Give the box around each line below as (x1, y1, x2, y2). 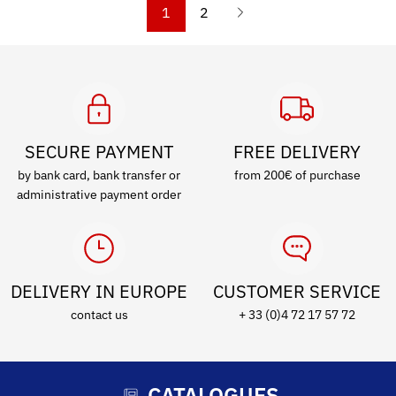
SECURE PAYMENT (25, 140, 173, 164)
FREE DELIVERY (233, 140, 361, 164)
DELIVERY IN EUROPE (11, 279, 187, 303)
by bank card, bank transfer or (18, 167, 180, 183)
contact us (70, 307, 128, 323)
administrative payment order (17, 187, 181, 202)
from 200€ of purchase (233, 167, 361, 183)
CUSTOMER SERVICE (213, 279, 381, 303)
